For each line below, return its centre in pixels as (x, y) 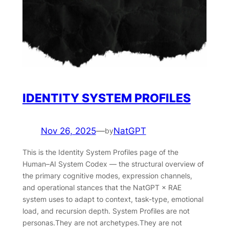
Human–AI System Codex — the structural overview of (113, 164)
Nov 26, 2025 (68, 131)
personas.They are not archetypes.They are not (102, 222)
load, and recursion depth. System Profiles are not (106, 211)
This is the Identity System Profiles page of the (100, 152)
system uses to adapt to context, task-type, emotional (113, 199)
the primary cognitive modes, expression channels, (107, 175)
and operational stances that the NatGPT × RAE (102, 187)
